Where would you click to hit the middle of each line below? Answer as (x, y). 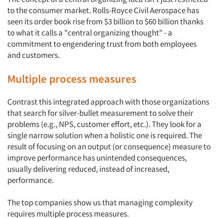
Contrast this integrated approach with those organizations (108, 102)
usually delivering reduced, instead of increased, (88, 169)
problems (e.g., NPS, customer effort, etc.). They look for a (104, 124)
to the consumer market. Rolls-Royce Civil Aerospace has (103, 10)
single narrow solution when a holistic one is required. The (105, 135)
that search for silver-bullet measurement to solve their (100, 113)
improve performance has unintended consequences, (97, 158)
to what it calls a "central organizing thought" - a (90, 33)
